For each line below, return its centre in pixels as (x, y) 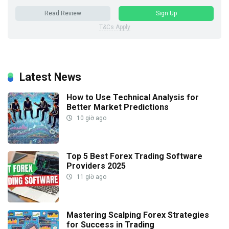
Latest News (50, 77)
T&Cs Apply (114, 27)
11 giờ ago (91, 177)
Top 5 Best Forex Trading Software (134, 156)
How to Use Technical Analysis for (133, 98)
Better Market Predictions (118, 107)
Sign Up (166, 14)
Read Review (63, 14)
